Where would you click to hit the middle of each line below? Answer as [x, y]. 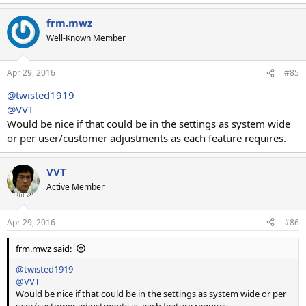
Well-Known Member [86, 38]
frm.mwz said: [44, 248]
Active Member [75, 187]
